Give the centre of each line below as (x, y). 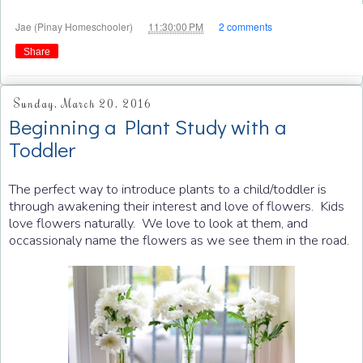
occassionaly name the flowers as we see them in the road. (179, 241)
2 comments (246, 27)
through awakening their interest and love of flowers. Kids (177, 207)
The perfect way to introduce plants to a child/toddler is (168, 190)
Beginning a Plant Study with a (147, 127)
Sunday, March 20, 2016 (83, 104)
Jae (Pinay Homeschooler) (75, 27)
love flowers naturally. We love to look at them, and (158, 224)
